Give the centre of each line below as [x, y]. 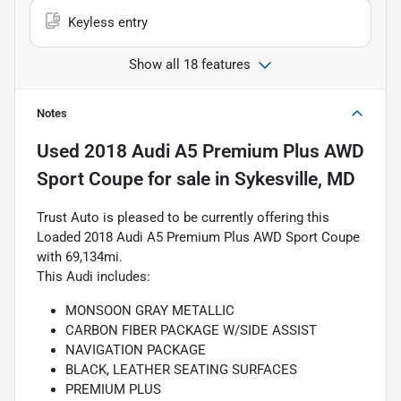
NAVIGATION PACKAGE [136, 350]
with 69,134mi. [80, 256]
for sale [177, 179]
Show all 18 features [190, 64]
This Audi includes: [94, 276]
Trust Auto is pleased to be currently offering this [183, 217]
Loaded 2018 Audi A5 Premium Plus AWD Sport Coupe [198, 237]
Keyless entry [108, 22]
